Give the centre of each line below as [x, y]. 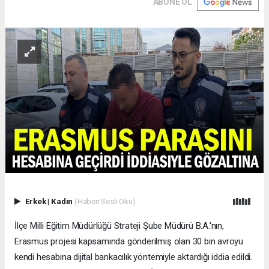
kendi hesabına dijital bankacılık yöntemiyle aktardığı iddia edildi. [133, 257]
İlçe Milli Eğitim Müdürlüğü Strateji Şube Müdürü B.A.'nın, [119, 225]
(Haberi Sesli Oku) [105, 201]
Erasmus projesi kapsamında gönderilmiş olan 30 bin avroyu [129, 241]
